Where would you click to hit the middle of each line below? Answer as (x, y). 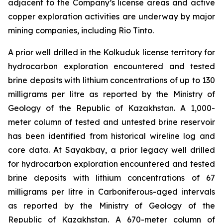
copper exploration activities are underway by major (111, 16)
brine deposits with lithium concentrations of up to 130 (111, 80)
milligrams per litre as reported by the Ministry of (111, 94)
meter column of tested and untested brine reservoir (111, 122)
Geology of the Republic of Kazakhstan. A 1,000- (111, 108)
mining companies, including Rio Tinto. (81, 30)
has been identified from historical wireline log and (111, 136)
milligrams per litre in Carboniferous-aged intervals (111, 192)
